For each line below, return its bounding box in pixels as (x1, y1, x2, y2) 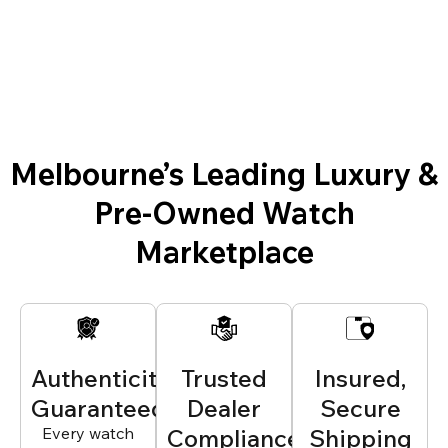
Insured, (314, 363, 406, 394)
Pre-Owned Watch (93, 193, 355, 232)
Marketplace (134, 232, 314, 271)
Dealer (187, 393, 261, 424)
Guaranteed (31, 393, 166, 424)
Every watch (42, 423, 134, 444)
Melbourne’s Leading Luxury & (10, 154, 438, 193)
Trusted (181, 363, 267, 394)
